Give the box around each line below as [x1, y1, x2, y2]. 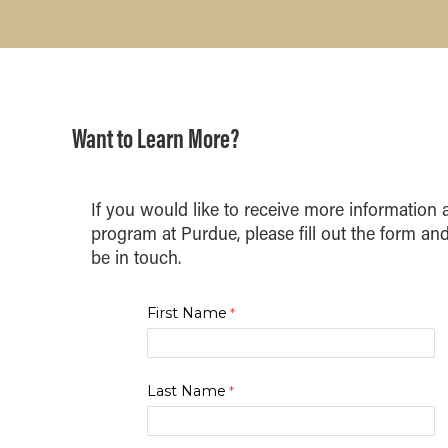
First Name [146, 303, 227, 322]
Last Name [146, 381, 226, 400]
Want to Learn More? [72, 121, 239, 156]
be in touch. [90, 245, 181, 270]
